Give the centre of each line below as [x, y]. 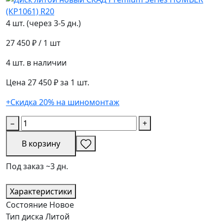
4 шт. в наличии [36, 62]
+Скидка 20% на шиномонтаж [63, 102]
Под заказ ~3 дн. [37, 166]
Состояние [27, 204]
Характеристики [41, 191]
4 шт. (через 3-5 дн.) [43, 23]
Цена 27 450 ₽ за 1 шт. [48, 82]
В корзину [41, 143]
